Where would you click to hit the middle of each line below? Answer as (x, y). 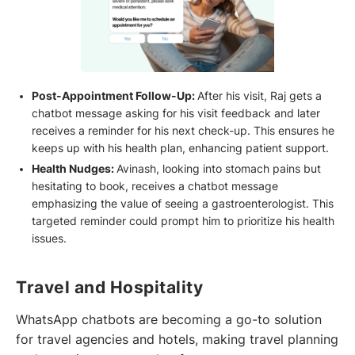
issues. (49, 239)
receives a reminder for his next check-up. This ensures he (183, 131)
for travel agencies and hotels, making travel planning (177, 339)
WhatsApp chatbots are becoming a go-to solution (169, 319)
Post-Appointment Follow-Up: (114, 96)
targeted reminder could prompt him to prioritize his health (183, 221)
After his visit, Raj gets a (259, 96)
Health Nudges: (74, 169)
